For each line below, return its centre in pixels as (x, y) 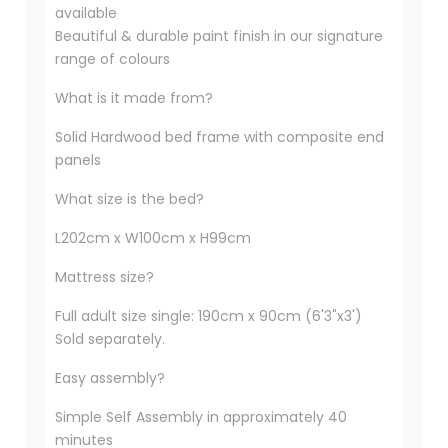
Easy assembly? (109, 378)
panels (77, 160)
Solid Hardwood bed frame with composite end (219, 137)
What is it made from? (133, 98)
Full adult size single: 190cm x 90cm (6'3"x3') (208, 316)
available (87, 13)
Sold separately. (109, 339)
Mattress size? (104, 277)
